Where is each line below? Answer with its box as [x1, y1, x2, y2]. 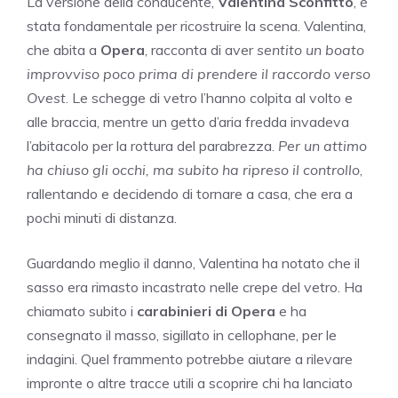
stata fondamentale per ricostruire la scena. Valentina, [27, 16, 366, 35]
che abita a [27, 40, 100, 59]
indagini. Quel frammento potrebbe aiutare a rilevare [27, 349, 353, 368]
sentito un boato [257, 40, 364, 59]
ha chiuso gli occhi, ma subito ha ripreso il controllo [27, 160, 360, 179]
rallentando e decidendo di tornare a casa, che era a [27, 184, 353, 203]
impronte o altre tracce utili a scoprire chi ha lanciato [27, 373, 353, 392]
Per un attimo [278, 136, 367, 155]
